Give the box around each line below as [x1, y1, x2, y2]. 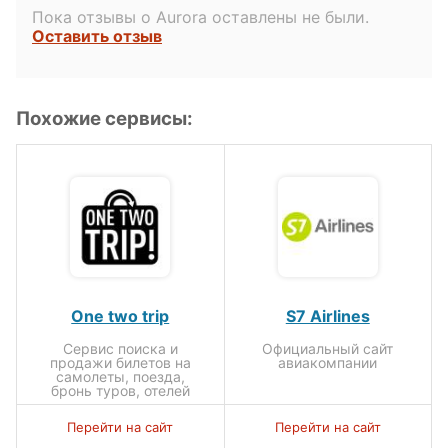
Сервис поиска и [62, 339, 178, 357]
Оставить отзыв [32, 25, 162, 46]
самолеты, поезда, [55, 367, 185, 385]
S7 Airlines [285, 305, 370, 326]
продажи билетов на [49, 353, 191, 371]
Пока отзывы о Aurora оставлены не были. [32, 6, 369, 27]
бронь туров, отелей [50, 381, 190, 399]
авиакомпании [278, 353, 378, 371]
